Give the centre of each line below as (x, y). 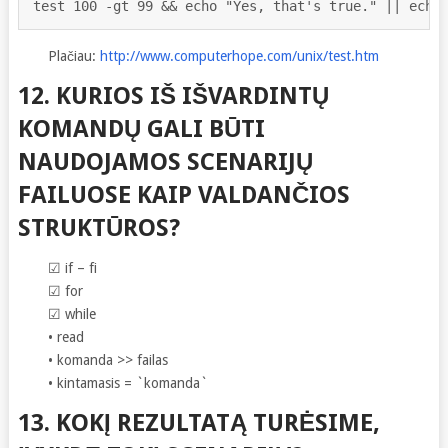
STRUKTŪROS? (98, 227)
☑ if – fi (72, 267)
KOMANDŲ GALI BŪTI (141, 128)
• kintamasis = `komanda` (127, 382)
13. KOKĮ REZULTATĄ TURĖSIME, (198, 422)
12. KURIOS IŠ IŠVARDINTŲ (173, 95)
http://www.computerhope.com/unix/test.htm (239, 55)
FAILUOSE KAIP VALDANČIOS (183, 194)
